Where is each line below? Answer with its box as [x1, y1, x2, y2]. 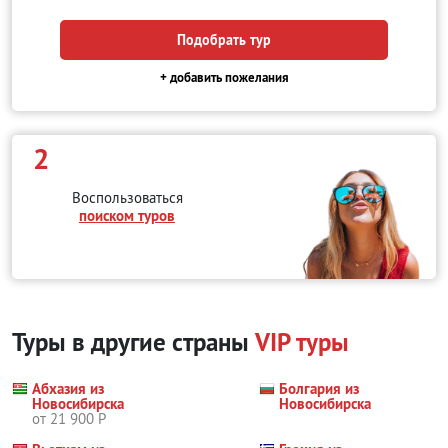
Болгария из [279, 379, 360, 398]
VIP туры [255, 326, 349, 358]
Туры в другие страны [12, 326, 255, 358]
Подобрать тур [177, 30, 271, 49]
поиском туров [79, 206, 175, 225]
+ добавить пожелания [159, 69, 289, 86]
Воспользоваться [71, 188, 183, 207]
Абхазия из [32, 379, 104, 398]
